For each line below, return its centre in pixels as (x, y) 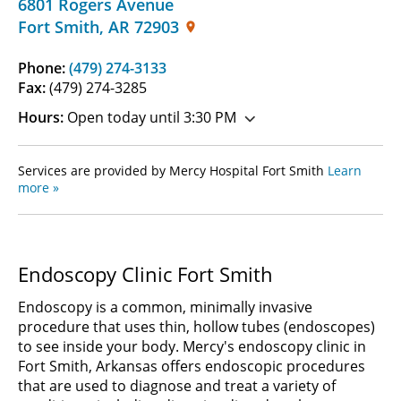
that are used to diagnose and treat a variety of (177, 386)
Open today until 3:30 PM (150, 117)
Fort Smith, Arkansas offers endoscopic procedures (192, 366)
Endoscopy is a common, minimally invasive (165, 307)
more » (38, 188)
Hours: (41, 117)
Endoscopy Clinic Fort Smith (145, 274)
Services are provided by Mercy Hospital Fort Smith (173, 171)
